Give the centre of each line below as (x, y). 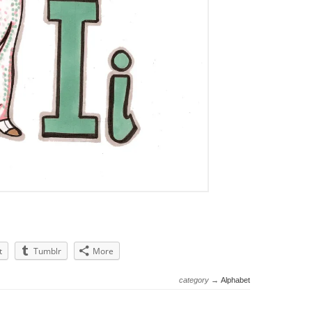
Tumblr (47, 251)
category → (200, 280)
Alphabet (235, 280)
